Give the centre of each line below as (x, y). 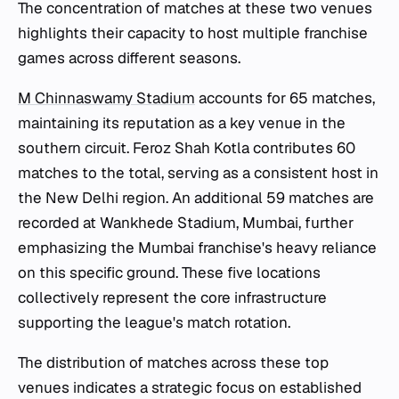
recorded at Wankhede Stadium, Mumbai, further (186, 222)
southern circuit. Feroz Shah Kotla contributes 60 (187, 147)
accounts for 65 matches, (285, 98)
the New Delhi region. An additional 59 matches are (196, 197)
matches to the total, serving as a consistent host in (198, 172)
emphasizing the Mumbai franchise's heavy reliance (197, 247)
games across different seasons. (129, 57)
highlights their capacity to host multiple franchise (193, 33)
